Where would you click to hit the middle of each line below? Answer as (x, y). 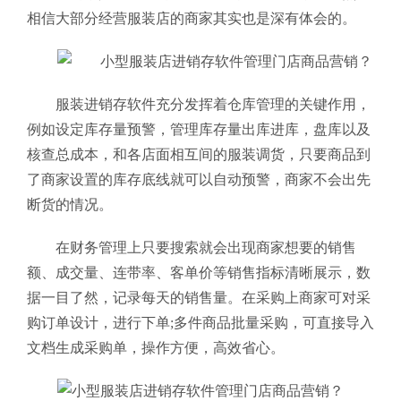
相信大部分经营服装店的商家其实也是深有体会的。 (195, 19)
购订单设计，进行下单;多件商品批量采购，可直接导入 (200, 323)
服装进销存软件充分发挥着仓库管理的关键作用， (213, 105)
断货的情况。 (70, 205)
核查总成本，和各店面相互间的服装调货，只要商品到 (199, 155)
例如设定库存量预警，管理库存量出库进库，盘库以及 (199, 130)
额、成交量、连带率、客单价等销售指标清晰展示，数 (199, 273)
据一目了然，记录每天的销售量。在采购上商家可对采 (199, 298)
